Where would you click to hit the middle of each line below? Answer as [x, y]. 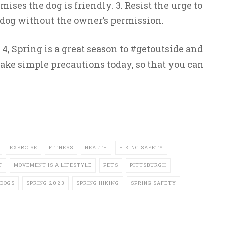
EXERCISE [23, 148]
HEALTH [96, 148]
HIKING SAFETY [141, 148]
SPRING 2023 [45, 183]
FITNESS [61, 148]
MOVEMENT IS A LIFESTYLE [52, 165]
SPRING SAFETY [153, 183]
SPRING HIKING [97, 183]
